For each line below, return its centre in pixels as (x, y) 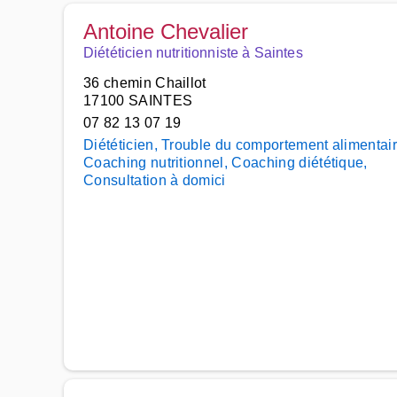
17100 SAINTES (138, 101)
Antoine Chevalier (166, 31)
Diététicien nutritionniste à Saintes (193, 53)
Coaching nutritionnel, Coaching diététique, (226, 163)
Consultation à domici (155, 180)
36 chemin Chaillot (145, 83)
